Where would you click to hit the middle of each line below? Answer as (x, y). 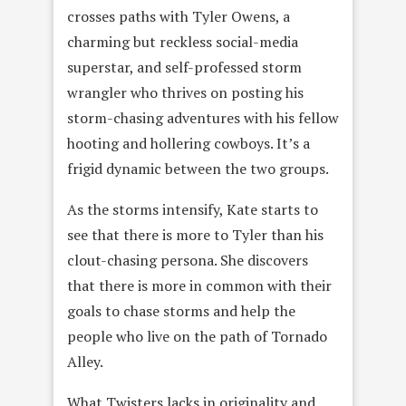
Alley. (85, 361)
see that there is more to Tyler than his (195, 234)
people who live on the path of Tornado (197, 336)
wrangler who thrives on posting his (185, 92)
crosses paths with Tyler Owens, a (179, 16)
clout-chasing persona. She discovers (188, 260)
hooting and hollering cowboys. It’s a (188, 143)
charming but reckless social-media (183, 41)
